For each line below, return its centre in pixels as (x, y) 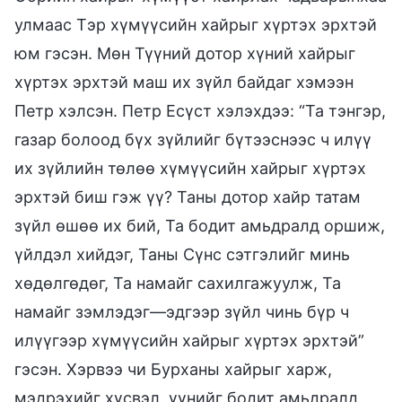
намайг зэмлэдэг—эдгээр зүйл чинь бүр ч (182, 311)
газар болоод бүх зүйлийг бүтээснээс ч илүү (193, 139)
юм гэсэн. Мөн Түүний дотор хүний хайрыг (185, 53)
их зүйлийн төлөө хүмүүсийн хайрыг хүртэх (190, 168)
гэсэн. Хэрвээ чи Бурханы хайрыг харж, (173, 369)
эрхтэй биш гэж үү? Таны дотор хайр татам (188, 197)
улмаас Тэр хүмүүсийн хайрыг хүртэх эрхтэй (196, 24)
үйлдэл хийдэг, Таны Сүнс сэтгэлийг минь (182, 254)
